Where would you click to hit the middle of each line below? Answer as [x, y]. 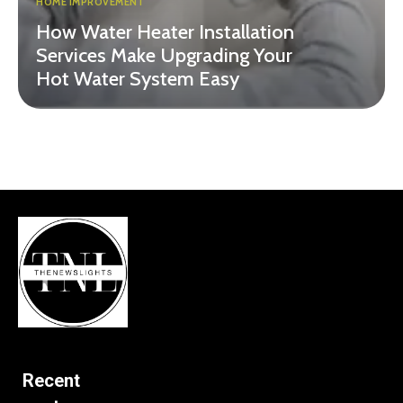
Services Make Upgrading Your [164, 56]
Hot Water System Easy [138, 79]
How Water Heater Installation [165, 32]
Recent [51, 380]
